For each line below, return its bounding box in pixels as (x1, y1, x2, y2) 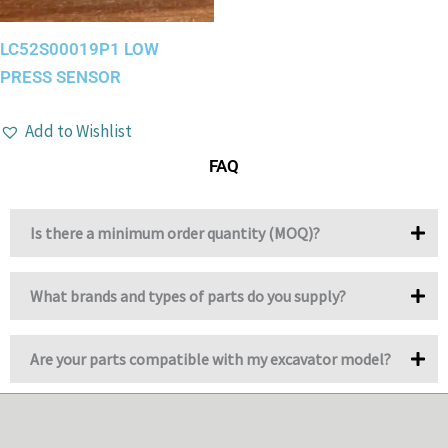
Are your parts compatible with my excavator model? (30, 348, 391, 369)
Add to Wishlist (25, 119, 132, 142)
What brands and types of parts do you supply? (30, 285, 346, 306)
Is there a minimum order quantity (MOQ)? (30, 222, 320, 243)
